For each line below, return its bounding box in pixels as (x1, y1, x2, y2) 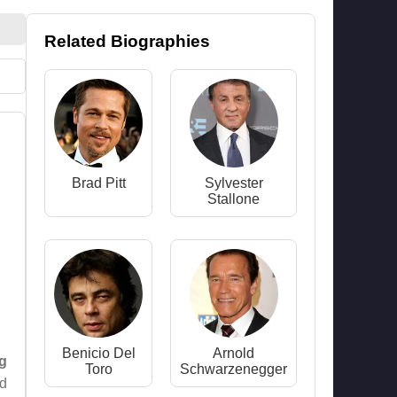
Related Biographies (44, 32, 210, 51)
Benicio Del (61, 346, 136, 361)
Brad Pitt (71, 175, 126, 191)
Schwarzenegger (180, 362, 287, 377)
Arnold (213, 346, 254, 361)
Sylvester (204, 175, 263, 191)
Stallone (207, 191, 260, 206)
